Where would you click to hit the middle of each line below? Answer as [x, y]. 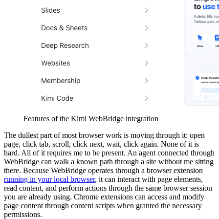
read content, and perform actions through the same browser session [108, 188]
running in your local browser [49, 179]
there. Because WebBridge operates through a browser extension [103, 170]
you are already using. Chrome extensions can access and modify [104, 197]
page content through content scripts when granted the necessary [103, 205]
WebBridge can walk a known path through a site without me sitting [109, 161]
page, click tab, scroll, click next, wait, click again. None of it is [101, 144]
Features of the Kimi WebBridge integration [91, 118]
